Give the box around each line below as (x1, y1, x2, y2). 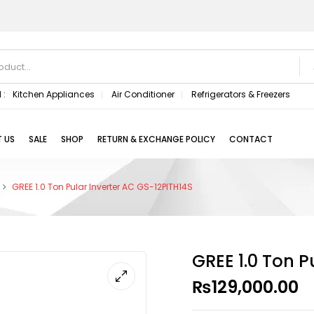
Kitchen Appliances (12, 88, 95, 100)
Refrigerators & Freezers (191, 88, 290, 100)
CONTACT (229, 132, 273, 145)
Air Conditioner (111, 88, 175, 100)
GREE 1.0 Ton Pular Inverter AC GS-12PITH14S (12, 181, 193, 193)
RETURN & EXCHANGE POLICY (97, 132, 215, 145)
